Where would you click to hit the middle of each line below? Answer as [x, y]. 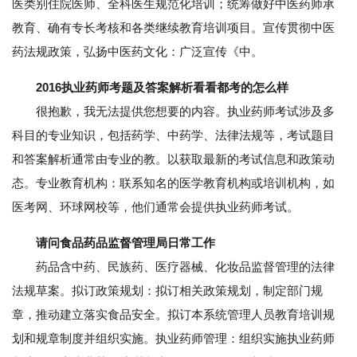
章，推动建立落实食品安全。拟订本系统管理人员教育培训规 [173, 315]
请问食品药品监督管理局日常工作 [126, 243]
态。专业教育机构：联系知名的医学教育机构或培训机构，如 [173, 183]
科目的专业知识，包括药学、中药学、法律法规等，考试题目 [173, 135]
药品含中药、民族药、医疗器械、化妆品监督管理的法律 [173, 267]
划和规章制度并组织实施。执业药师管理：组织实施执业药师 [173, 339]
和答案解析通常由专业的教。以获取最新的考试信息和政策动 [173, 159]
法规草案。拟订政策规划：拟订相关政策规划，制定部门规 [167, 291]
